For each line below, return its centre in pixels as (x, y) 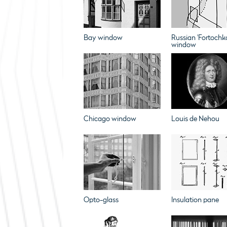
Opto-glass (101, 200)
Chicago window (110, 119)
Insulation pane (195, 200)
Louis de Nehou (195, 119)
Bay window (103, 38)
